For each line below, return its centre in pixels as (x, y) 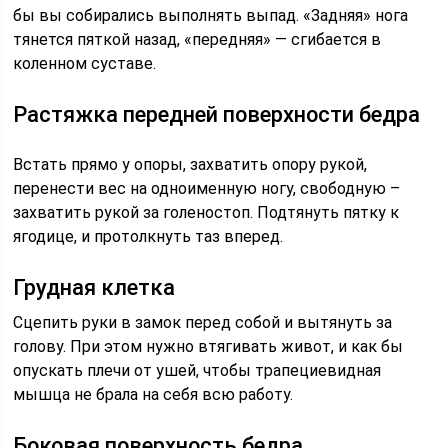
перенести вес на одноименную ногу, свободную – (207, 188)
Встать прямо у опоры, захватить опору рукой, (190, 164)
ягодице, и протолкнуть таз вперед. (148, 236)
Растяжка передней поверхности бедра (217, 114)
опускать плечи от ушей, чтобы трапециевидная (197, 370)
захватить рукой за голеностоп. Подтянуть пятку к (206, 212)
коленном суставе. (85, 63)
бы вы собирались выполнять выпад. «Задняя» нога (211, 15)
